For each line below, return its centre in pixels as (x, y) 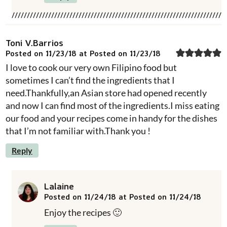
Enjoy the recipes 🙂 (83, 212)
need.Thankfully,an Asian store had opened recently (106, 92)
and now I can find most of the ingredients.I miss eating (112, 105)
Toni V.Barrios (34, 42)
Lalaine (59, 186)
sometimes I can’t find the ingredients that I (90, 80)
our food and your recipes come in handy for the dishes (111, 118)
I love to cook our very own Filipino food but (91, 67)
